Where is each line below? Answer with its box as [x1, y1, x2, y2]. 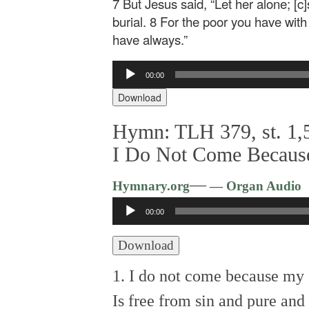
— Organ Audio [206, 179, 301, 194]
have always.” [112, 30, 188, 48]
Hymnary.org [112, 179, 190, 194]
